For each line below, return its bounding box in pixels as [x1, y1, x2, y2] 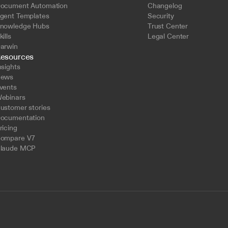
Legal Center [147, 31, 189, 41]
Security [147, 11, 174, 21]
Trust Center [147, 21, 188, 31]
